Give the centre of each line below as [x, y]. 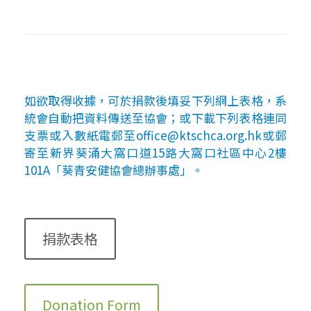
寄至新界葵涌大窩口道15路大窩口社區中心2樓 [155, 152]
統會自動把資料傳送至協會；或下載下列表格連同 [155, 117]
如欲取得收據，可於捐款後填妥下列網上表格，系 [155, 100]
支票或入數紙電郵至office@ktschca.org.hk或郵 [155, 135]
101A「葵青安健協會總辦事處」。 [114, 169]
